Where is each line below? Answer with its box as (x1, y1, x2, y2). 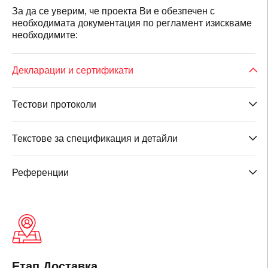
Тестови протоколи (12, 99, 96, 109)
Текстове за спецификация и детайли (12, 133, 178, 144)
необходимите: (12, 30, 78, 40)
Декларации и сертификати (12, 65, 133, 75)
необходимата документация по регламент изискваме (12, 18, 252, 28)
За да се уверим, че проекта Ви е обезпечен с (12, 6, 215, 16)
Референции (12, 167, 69, 178)
